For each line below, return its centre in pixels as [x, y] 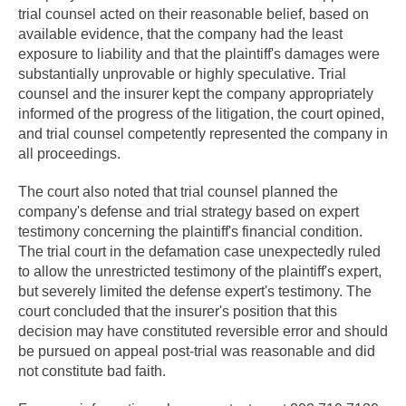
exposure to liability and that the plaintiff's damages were [199, 54]
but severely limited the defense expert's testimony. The [195, 291]
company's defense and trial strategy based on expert [188, 212]
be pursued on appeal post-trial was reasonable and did [197, 351]
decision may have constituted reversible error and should [203, 331]
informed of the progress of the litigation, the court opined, [201, 114]
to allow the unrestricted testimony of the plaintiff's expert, [200, 271]
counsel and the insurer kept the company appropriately [196, 94]
